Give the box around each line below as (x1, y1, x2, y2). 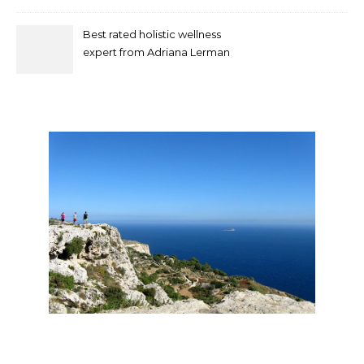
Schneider (83, 63, 136, 76)
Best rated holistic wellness (83, 28, 221, 41)
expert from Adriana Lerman (83, 45, 230, 58)
